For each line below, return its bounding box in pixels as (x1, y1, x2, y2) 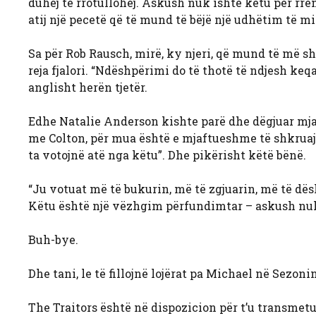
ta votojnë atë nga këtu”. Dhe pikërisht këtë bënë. (28, 147, 306, 162)
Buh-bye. (28, 231, 78, 247)
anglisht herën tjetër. (28, 79, 147, 95)
